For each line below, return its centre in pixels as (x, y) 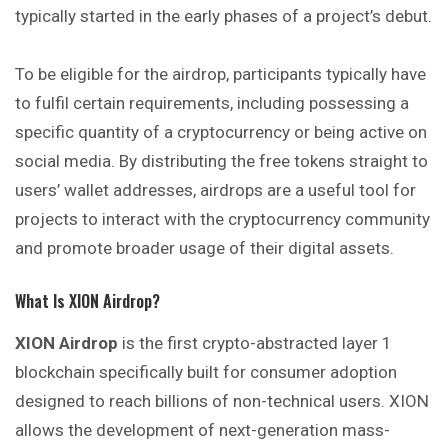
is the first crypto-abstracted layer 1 (255, 343)
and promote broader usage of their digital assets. (204, 247)
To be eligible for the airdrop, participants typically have (220, 73)
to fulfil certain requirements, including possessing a (212, 102)
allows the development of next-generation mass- (202, 430)
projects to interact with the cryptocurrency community (222, 218)
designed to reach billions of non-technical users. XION (222, 401)
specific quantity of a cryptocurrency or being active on (221, 131)
